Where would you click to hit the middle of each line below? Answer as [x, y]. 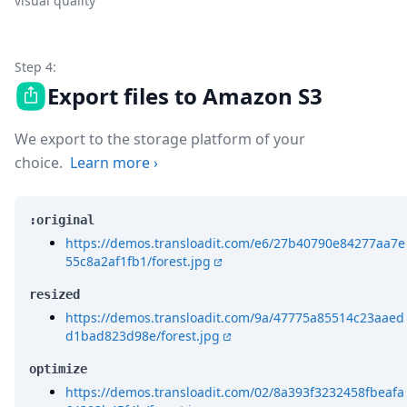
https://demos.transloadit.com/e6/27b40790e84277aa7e [235, 243]
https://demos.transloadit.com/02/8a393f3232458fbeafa [235, 392]
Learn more [110, 163]
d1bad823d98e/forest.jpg [143, 336]
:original [62, 220]
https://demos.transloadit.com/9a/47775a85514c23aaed [235, 318]
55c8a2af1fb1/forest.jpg [138, 262]
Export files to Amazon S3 [185, 96]
